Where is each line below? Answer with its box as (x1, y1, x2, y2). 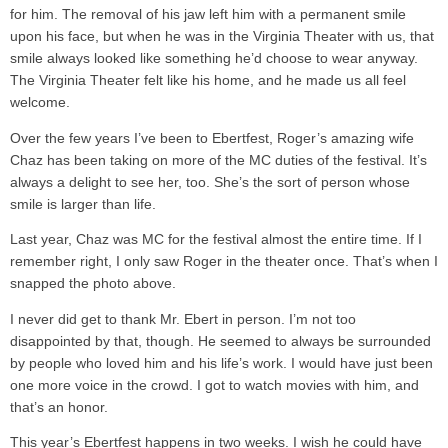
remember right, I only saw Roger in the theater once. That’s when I (10, 254, 438, 270)
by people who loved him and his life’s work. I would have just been (10, 355, 433, 371)
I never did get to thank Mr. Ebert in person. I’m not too (10, 311, 356, 327)
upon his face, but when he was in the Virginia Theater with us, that (10, 29, 434, 45)
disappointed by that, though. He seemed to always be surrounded (10, 333, 431, 349)
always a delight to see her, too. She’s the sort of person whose (10, 174, 410, 190)
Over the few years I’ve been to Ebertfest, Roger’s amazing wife (10, 130, 414, 146)
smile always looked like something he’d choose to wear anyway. (10, 51, 418, 67)
